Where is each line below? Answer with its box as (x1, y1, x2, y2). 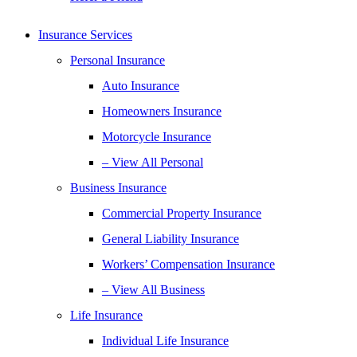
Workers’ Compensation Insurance (102, 257, 275, 271)
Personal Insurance (70, 53, 165, 67)
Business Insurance (70, 181, 167, 194)
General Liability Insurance (102, 232, 239, 245)
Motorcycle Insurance (102, 130, 211, 143)
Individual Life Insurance (102, 334, 229, 347)
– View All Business (102, 283, 205, 296)
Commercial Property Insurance (102, 206, 261, 220)
